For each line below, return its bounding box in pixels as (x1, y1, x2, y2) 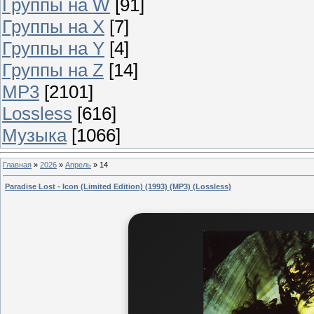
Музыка (2, 124, 67, 146)
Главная (3, 160, 32, 169)
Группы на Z (2, 59, 104, 81)
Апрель (65, 160, 91, 169)
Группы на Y (2, 37, 104, 59)
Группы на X (2, 15, 104, 37)
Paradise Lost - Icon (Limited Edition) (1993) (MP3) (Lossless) (5, 182, 231, 191)
